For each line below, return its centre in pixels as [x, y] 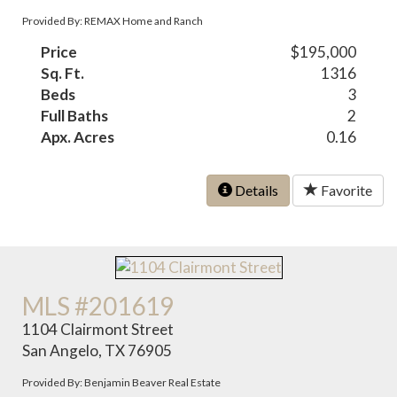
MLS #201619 [98, 305]
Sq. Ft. [63, 74]
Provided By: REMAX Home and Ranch [113, 21]
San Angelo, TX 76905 [97, 350]
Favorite [345, 191]
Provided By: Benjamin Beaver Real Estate [122, 382]
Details [255, 191]
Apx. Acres [78, 137]
